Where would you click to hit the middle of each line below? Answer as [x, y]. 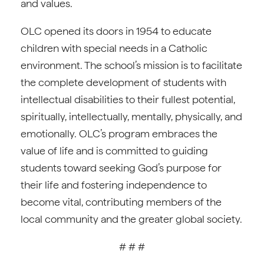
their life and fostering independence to [114, 185]
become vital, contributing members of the [121, 202]
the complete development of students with [123, 82]
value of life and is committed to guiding [114, 151]
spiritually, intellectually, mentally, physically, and [131, 116]
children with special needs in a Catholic [114, 48]
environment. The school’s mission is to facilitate [131, 65]
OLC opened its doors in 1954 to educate [116, 31]
